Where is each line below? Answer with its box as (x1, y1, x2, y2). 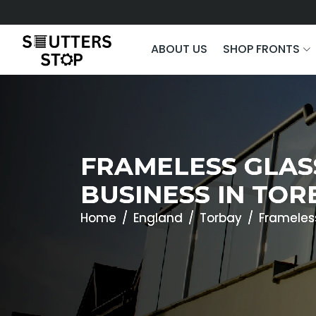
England (133, 209, 183, 226)
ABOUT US (151, 40, 207, 57)
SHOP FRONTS (223, 40, 303, 57)
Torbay (200, 209, 242, 226)
